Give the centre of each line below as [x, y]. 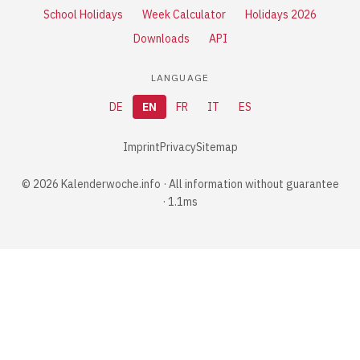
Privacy [178, 147]
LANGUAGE [180, 78]
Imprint [141, 147]
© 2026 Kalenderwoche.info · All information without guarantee [180, 184]
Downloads [161, 39]
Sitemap [217, 147]
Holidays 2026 [281, 14]
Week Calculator [184, 14]
